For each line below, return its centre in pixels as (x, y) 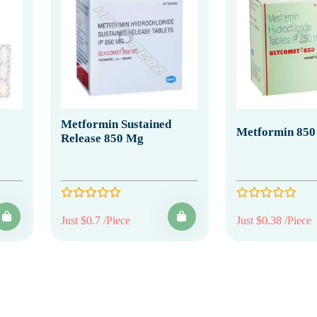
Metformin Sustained (116, 124)
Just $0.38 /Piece (273, 220)
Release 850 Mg (102, 138)
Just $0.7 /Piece (96, 220)
